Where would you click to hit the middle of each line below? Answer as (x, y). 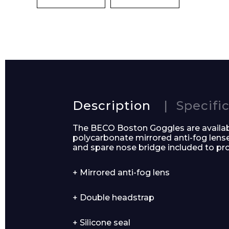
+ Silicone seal (102, 223)
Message (186, 169)
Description (112, 106)
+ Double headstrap (114, 198)
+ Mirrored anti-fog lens (121, 173)
